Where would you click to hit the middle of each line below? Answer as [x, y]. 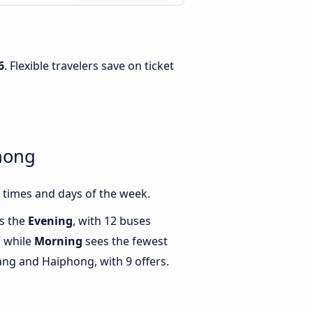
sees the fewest [125, 241]
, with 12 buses [112, 221]
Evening [50, 221]
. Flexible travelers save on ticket [89, 66]
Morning [58, 241]
